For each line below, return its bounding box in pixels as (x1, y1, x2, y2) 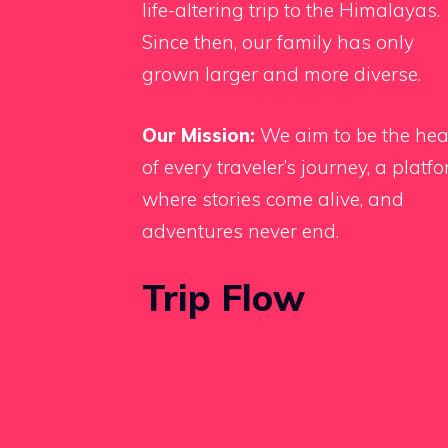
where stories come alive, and (142, 186, 404, 211)
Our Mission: (142, 122, 255, 147)
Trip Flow (142, 275, 305, 321)
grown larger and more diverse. (142, 62, 421, 87)
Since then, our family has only (142, 30, 414, 55)
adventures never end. (142, 218, 339, 243)
